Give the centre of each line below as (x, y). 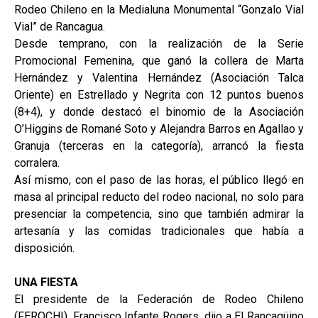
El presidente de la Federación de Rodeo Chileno (159, 299)
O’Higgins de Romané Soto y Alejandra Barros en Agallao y (159, 128)
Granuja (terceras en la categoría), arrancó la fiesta (159, 146)
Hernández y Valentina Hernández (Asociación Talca (159, 77)
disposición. (44, 248)
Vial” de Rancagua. (60, 26)
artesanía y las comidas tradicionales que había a (159, 231)
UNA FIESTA (46, 282)
